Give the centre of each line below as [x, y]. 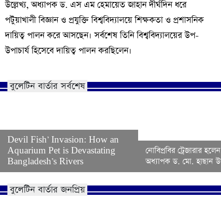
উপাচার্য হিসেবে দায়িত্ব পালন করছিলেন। [68, 51]
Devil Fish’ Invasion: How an [63, 140]
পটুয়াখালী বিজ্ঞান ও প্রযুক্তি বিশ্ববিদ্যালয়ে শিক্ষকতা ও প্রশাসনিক [104, 20]
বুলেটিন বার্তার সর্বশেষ [47, 86]
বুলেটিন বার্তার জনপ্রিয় [47, 189]
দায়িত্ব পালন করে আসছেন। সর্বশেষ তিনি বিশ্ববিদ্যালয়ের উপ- [102, 36]
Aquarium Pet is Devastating [61, 150]
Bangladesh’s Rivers [45, 161]
